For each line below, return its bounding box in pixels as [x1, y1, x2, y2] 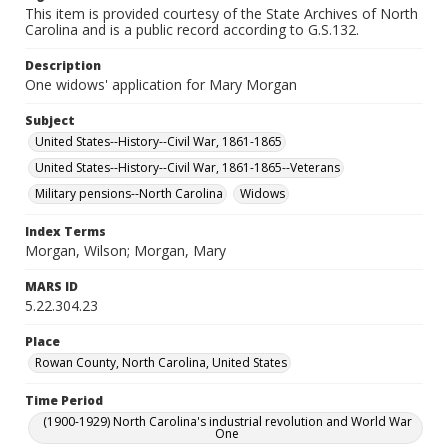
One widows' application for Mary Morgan [25, 75, 297, 94]
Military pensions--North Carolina [35, 185, 223, 202]
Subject [25, 112, 75, 129]
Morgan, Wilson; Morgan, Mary [25, 241, 226, 260]
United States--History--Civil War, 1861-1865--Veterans [35, 159, 340, 176]
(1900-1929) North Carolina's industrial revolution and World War [42, 413, 412, 430]
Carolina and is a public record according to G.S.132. [25, 20, 359, 39]
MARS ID [25, 278, 78, 295]
